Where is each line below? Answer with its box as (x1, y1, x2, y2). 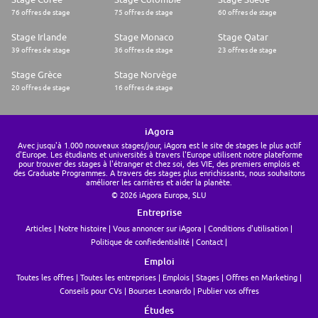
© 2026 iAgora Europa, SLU (111, 190, 207, 200)
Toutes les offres (16, 273, 74, 283)
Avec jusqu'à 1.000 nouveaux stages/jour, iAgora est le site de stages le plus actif (17, 141, 301, 150)
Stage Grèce (11, 69, 62, 81)
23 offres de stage (217, 45, 277, 55)
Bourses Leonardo (128, 286, 191, 296)
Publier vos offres (197, 286, 259, 296)
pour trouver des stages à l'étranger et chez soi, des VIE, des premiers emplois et (18, 159, 300, 169)
